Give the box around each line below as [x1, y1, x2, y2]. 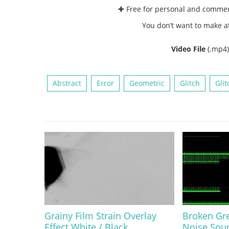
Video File [171, 43, 208, 54]
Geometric [129, 78, 165, 88]
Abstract [53, 78, 81, 88]
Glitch [180, 78, 200, 88]
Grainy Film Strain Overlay [44, 209, 156, 222]
